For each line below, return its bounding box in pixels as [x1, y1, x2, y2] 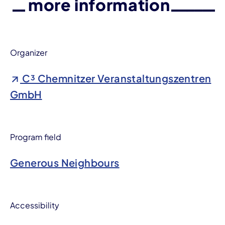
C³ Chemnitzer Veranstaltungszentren [20, 71, 211, 84]
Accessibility [10, 199, 59, 210]
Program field [10, 131, 61, 142]
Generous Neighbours [10, 156, 120, 169]
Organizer [10, 47, 47, 58]
